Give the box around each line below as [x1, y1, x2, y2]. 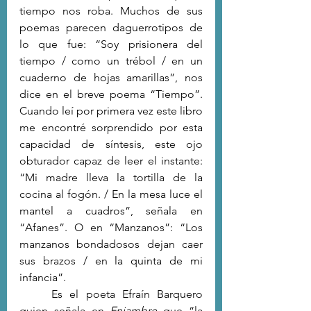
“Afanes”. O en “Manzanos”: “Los [19, 220, 203, 234]
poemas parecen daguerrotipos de [19, 20, 203, 34]
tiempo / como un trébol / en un [19, 53, 203, 67]
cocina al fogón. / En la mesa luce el [19, 187, 203, 201]
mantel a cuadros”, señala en [19, 203, 203, 217]
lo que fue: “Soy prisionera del [19, 37, 203, 51]
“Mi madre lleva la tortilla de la [19, 170, 203, 184]
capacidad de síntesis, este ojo [19, 137, 203, 151]
